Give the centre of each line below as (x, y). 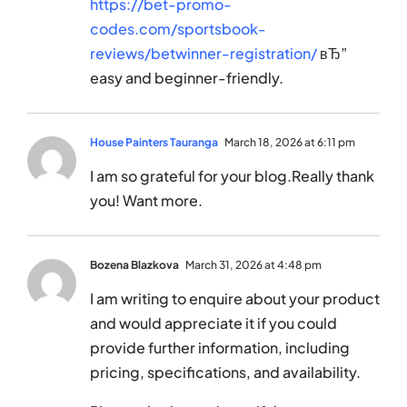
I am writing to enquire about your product (235, 299)
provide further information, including (220, 348)
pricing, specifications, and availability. (225, 372)
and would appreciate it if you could (213, 323)
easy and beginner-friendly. (187, 78)
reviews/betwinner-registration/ (203, 54)
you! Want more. (146, 201)
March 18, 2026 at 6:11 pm (289, 143)
